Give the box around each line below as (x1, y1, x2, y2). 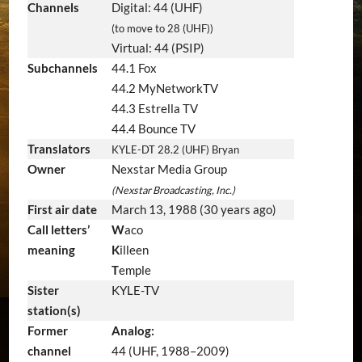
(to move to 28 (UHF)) (111, 22, 213, 36)
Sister (27, 283, 59, 298)
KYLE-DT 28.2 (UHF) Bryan (111, 143, 239, 157)
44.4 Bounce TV (111, 121, 196, 137)
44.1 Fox (111, 61, 157, 76)
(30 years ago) (196, 202, 276, 217)
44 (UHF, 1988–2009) (111, 343, 229, 359)
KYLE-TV (111, 283, 159, 298)
